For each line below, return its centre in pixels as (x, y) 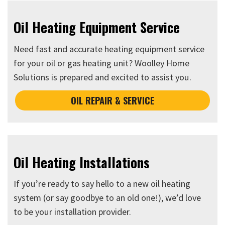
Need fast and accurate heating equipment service (109, 49)
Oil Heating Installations (82, 162)
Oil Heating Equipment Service (97, 27)
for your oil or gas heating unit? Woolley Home (102, 63)
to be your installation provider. (73, 211)
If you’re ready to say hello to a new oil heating (102, 183)
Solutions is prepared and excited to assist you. (103, 77)
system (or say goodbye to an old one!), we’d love (107, 197)
